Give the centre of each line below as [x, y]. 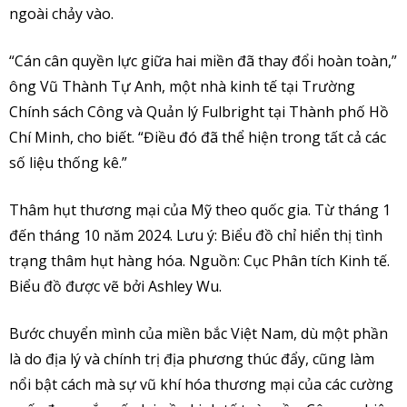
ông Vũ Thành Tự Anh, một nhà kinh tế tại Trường [182, 86]
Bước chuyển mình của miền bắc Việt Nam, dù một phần [199, 333]
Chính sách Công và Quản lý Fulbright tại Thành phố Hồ [199, 111]
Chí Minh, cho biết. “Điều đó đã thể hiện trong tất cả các [198, 137]
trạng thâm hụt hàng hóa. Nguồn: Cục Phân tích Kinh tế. [199, 260]
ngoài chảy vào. [61, 13]
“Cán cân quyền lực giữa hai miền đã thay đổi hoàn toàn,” [203, 60]
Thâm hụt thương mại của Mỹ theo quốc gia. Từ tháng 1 [200, 209]
